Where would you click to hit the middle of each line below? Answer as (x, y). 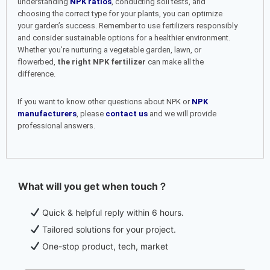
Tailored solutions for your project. (108, 229)
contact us (127, 113)
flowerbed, (37, 61)
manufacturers (47, 113)
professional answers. (56, 125)
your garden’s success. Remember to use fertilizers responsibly (127, 25)
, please (91, 113)
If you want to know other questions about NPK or (105, 101)
